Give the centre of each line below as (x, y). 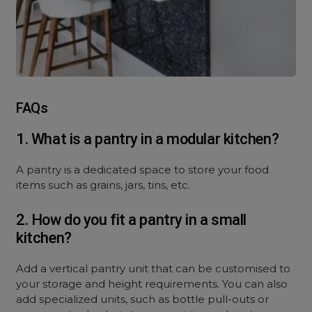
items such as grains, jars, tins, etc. (103, 185)
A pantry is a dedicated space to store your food (143, 170)
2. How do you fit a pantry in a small (131, 220)
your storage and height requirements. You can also (152, 284)
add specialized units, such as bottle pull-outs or (143, 299)
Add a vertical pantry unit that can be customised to (154, 268)
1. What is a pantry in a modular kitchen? (148, 139)
